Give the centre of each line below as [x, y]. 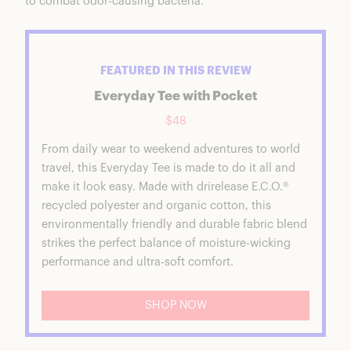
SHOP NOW [175, 306]
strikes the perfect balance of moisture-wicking [166, 244]
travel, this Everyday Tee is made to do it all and [168, 168]
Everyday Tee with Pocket [175, 97]
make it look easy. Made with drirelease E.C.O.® [165, 187]
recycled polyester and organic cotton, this [156, 206]
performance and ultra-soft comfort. [138, 262]
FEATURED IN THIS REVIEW [175, 71]
